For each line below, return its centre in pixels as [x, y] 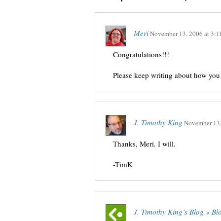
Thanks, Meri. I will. [144, 144]
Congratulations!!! [141, 54]
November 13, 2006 [176, 34]
